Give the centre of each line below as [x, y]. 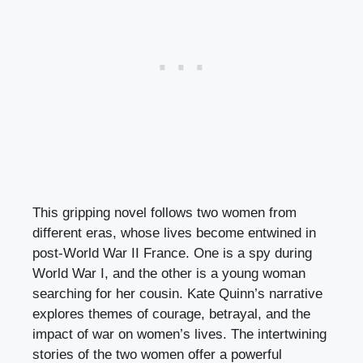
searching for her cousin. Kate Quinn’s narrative [177, 294]
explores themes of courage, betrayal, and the [171, 314]
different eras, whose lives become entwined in [174, 233]
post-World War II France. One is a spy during [172, 254]
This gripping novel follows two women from [164, 213]
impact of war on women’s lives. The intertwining [179, 335]
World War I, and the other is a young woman [169, 274]
